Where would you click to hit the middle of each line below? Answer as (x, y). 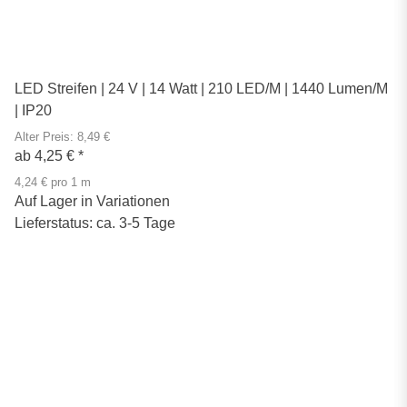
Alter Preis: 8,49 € (62, 137)
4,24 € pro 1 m (53, 182)
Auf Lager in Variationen (92, 201)
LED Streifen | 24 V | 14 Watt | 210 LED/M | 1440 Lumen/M (201, 88)
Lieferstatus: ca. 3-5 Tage (95, 223)
